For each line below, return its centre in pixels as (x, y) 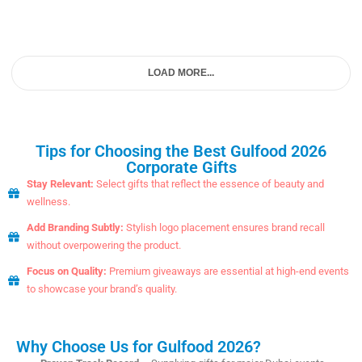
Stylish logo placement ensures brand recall (224, 228)
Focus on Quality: (66, 271)
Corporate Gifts (181, 168)
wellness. (48, 202)
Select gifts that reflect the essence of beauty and (208, 184)
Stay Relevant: (60, 184)
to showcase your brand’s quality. (101, 289)
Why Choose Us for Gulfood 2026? (139, 347)
